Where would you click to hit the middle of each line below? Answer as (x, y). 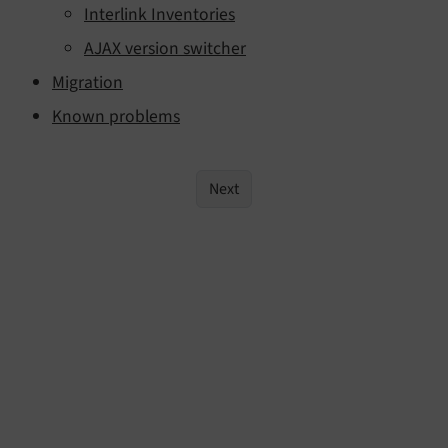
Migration (87, 82)
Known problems (116, 116)
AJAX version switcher (165, 48)
